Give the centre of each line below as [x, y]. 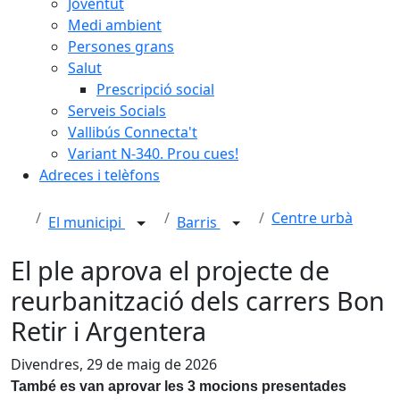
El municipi [87, 223]
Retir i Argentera [108, 331]
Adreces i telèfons [100, 175]
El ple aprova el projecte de [170, 270]
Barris [198, 223]
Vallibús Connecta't [133, 132]
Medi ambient [115, 25]
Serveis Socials [117, 111]
